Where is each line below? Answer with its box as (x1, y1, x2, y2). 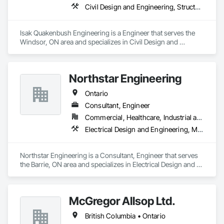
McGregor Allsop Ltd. (69, 194, 175, 207)
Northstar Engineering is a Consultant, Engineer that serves (20, 151, 198, 159)
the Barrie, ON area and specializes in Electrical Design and (20, 160, 195, 168)
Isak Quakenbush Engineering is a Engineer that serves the (20, 28, 195, 37)
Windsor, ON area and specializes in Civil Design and (20, 37, 178, 46)
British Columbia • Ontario (85, 211, 165, 220)
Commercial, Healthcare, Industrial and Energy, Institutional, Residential (196, 113, 202, 121)
